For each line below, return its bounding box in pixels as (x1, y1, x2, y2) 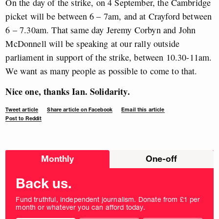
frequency (5, 164, 37, 174)
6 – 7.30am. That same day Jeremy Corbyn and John (5, 23, 196, 36)
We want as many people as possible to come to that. (5, 65, 197, 77)
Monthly (41, 153, 74, 164)
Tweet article (5, 106, 39, 113)
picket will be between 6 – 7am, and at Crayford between (5, 10, 212, 22)
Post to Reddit (5, 115, 42, 122)
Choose (5, 149, 30, 158)
